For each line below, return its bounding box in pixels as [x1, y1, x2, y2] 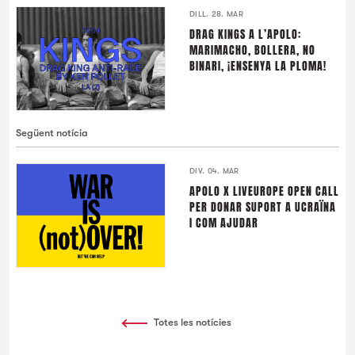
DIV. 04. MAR [189, 166, 239, 176]
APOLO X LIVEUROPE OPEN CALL [189, 183, 339, 200]
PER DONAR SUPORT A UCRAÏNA [189, 199, 336, 216]
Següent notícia [16, 127, 88, 139]
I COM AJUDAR [189, 215, 258, 232]
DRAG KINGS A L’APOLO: [189, 26, 301, 44]
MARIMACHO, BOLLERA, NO [189, 42, 315, 59]
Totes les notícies [154, 316, 231, 329]
